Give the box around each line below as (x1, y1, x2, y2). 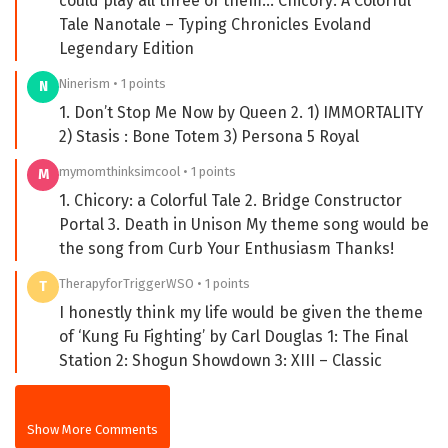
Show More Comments (27, 421, 158, 437)
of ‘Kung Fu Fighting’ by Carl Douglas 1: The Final (59, 326, 408, 346)
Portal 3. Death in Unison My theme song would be (59, 214, 429, 234)
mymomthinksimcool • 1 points (59, 163, 236, 179)
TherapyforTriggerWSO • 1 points (59, 275, 250, 291)
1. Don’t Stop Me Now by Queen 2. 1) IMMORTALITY (59, 102, 423, 122)
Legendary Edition (59, 38, 194, 58)
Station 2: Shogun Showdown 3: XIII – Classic (59, 350, 382, 370)
